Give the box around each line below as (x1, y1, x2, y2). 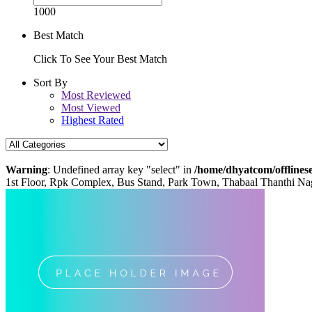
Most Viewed (61, 102, 120, 114)
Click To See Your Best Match (33, 53, 167, 65)
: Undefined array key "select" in (47, 164, 194, 176)
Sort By (33, 77, 68, 89)
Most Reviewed (61, 89, 131, 102)
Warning (6, 164, 47, 176)
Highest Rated (61, 114, 124, 127)
